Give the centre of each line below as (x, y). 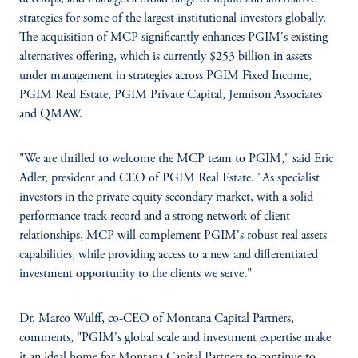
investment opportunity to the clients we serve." (135, 274)
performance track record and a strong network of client (155, 217)
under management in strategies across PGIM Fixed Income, (165, 76)
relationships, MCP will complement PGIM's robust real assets (173, 236)
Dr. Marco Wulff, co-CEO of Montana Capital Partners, (157, 319)
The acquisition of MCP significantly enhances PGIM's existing (173, 38)
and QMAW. (51, 114)
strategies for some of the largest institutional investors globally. (173, 18)
